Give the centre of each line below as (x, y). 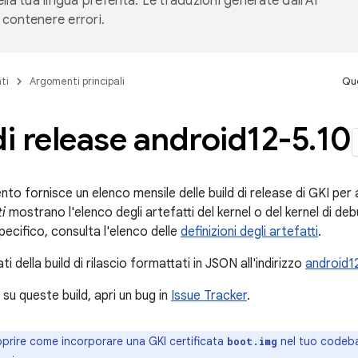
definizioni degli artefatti (249, 232)
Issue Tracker (209, 296)
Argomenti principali (77, 81)
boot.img (252, 341)
